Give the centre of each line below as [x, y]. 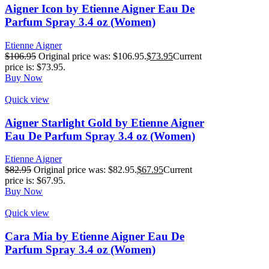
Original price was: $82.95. [85, 170]
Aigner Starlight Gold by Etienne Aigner [104, 122]
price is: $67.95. [35, 181]
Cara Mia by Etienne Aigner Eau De [95, 236]
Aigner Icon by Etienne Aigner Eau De [100, 9]
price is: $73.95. [35, 67]
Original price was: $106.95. [92, 56]
